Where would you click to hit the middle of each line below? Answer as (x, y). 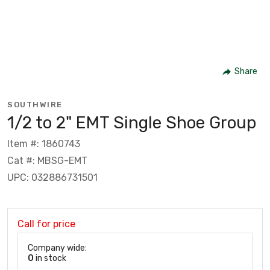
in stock (50, 258)
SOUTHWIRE (35, 104)
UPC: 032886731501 (52, 177)
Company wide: (57, 248)
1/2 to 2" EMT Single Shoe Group (132, 122)
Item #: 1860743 (44, 143)
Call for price (46, 224)
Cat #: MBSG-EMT (47, 160)
